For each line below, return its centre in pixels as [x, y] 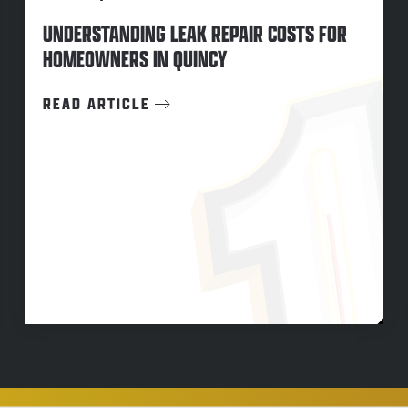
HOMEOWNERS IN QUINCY [134, 59]
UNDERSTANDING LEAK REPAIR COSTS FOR [194, 34]
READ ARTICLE [96, 103]
